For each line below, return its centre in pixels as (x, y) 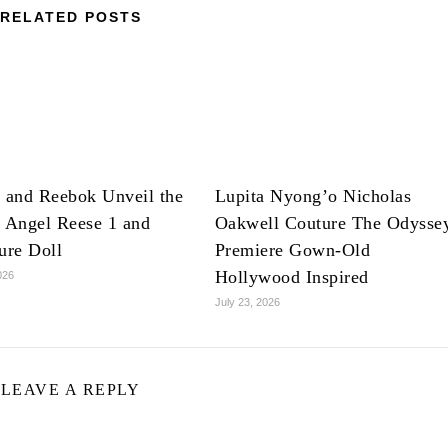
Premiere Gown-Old (292, 250)
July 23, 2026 (247, 302)
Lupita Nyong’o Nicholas (313, 196)
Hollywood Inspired (291, 277)
